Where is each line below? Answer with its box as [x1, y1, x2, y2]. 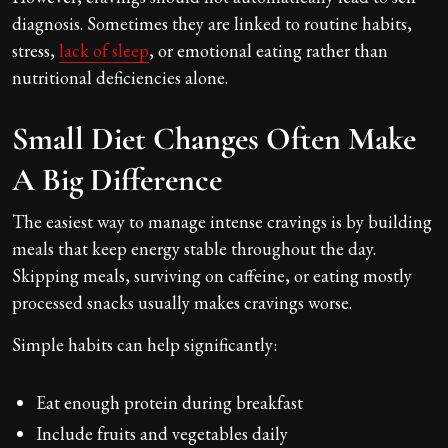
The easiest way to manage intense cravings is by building [12, 209, 432, 233]
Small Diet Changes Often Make [12, 118, 416, 158]
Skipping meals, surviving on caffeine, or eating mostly [12, 263, 412, 287]
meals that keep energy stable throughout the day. [12, 236, 376, 260]
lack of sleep [59, 38, 149, 62]
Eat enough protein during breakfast [36, 390, 303, 414]
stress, [12, 38, 59, 62]
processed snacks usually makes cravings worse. [12, 290, 352, 314]
